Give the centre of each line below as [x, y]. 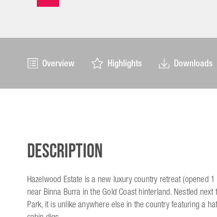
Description [65, 152]
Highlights [124, 63]
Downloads [193, 63]
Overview [58, 63]
